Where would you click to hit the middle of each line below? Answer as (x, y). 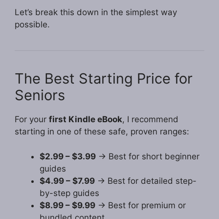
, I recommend (150, 120)
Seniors (40, 95)
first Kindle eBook (86, 120)
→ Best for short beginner (148, 156)
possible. (32, 25)
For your (32, 120)
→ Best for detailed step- (146, 181)
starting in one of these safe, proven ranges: (102, 132)
